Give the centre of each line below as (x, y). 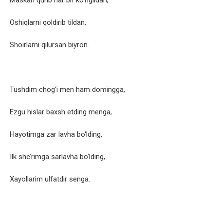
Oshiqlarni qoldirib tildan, (48, 23)
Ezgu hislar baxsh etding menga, (61, 112)
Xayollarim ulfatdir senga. (50, 179)
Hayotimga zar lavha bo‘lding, (56, 135)
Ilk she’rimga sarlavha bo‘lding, (57, 157)
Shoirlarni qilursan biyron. (49, 45)
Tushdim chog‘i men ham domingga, (67, 90)
